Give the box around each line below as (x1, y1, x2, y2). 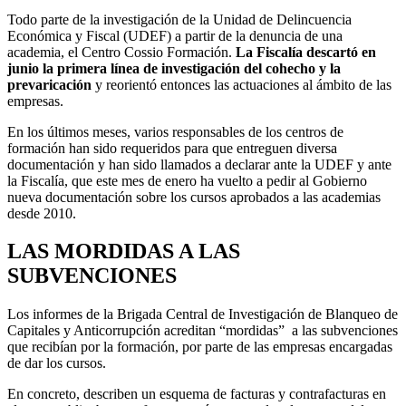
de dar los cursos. (7, 355, 106, 372)
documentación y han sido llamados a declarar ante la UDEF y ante (7, 156, 391, 172)
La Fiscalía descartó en (236, 43, 376, 60)
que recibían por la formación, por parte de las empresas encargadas (7, 339, 392, 355)
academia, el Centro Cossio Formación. (7, 43, 236, 60)
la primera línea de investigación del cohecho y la (43, 60, 341, 76)
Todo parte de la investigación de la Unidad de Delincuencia (7, 11, 352, 27)
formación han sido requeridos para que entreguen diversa (7, 140, 337, 156)
